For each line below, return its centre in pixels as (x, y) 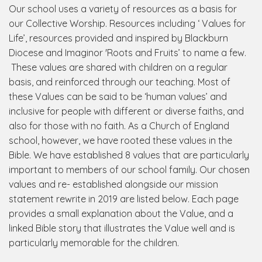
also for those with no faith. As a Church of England (119, 126)
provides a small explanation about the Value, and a (121, 213)
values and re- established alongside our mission (113, 184)
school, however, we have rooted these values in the (120, 140)
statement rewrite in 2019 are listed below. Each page (124, 199)
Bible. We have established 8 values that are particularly (129, 155)
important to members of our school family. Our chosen (129, 170)
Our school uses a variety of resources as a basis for (123, 9)
